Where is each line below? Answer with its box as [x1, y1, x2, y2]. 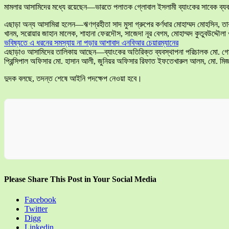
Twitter [25, 204, 48, 213]
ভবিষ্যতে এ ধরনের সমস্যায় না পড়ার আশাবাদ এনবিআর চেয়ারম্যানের [4, 38, 178, 48]
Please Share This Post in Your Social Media [4, 175, 156, 184]
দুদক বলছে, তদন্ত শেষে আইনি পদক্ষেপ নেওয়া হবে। [4, 74, 142, 83]
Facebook [25, 195, 56, 204]
